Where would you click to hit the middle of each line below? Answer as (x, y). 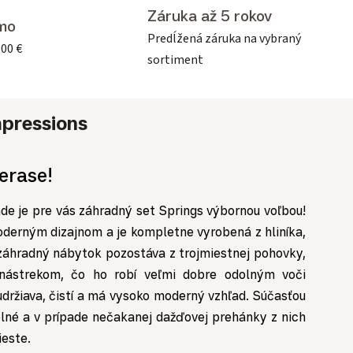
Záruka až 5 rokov (210, 15)
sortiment (175, 59)
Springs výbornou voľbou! (232, 211)
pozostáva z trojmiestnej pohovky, (204, 253)
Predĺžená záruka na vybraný (224, 38)
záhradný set (119, 211)
